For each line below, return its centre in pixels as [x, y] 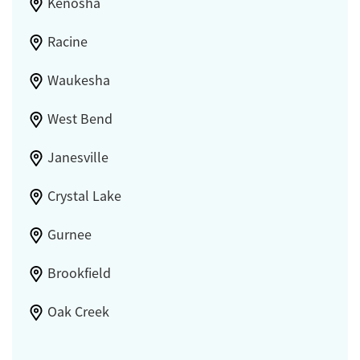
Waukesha [78, 80]
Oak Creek [78, 311]
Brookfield [79, 273]
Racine [67, 41]
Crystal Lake [84, 196]
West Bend [80, 119]
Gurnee [69, 234]
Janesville [78, 157]
